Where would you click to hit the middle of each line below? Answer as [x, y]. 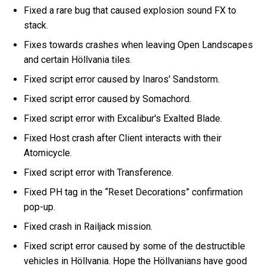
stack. [37, 25]
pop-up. [41, 207]
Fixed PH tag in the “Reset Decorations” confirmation [134, 192]
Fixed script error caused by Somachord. [109, 99]
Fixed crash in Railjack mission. [90, 226]
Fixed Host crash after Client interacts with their [123, 138]
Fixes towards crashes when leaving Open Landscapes [139, 45]
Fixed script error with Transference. [100, 172]
